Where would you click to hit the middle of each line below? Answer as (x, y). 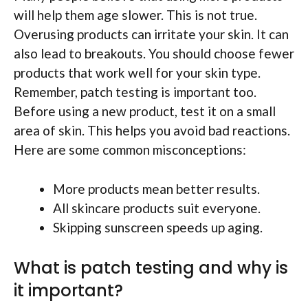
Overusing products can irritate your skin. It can (151, 34)
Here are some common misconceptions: (130, 150)
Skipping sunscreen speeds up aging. (158, 227)
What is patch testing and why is (151, 268)
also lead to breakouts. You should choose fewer (154, 54)
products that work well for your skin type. (137, 73)
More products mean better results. (156, 188)
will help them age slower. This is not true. (135, 15)
